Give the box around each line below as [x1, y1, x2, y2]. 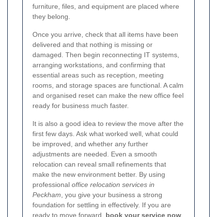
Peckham [32, 191, 61, 199]
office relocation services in [72, 181, 155, 189]
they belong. [32, 13, 70, 21]
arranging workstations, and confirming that [32, 61, 165, 69]
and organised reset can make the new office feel [32, 92, 184, 100]
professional [32, 181, 72, 189]
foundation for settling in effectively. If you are [32, 201, 171, 209]
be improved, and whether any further [32, 140, 148, 148]
